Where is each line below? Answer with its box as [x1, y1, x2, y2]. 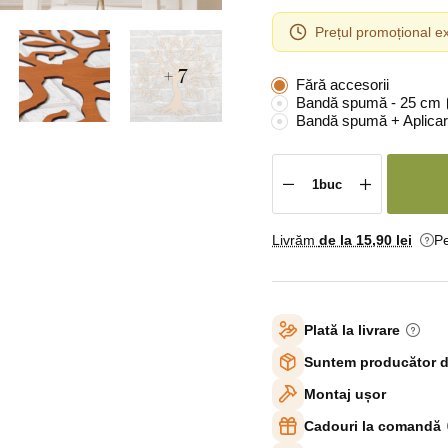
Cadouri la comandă [304, 417, 441, 434]
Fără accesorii [296, 76, 389, 93]
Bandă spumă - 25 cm [296, 94, 441, 111]
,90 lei [372, 232, 412, 248]
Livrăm [272, 232, 319, 248]
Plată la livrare [304, 321, 400, 338]
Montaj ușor [304, 385, 386, 402]
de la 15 [319, 232, 372, 248]
